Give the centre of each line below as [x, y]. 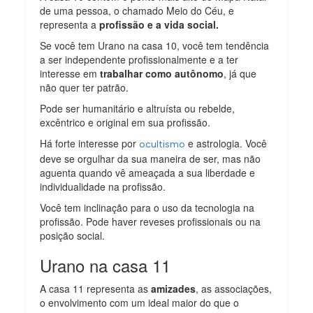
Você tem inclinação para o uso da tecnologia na [147, 208]
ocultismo [162, 145]
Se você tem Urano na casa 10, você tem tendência [155, 46]
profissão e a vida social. [159, 25]
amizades [174, 289]
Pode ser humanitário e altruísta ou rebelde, [138, 109]
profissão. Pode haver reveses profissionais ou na [151, 222]
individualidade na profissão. [103, 187]
